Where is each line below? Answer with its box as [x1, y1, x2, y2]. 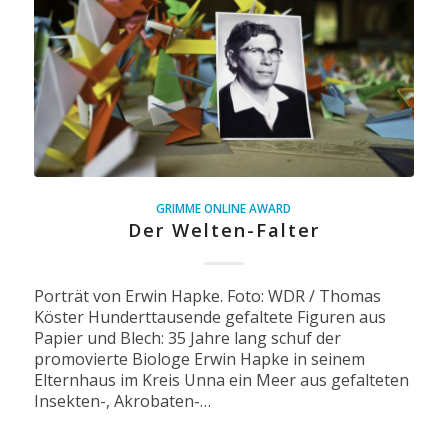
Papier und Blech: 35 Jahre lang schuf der [33, 326, 341, 349]
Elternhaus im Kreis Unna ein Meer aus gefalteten [33, 368, 409, 391]
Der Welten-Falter [127, 217, 320, 242]
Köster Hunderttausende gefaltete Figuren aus [33, 305, 386, 328]
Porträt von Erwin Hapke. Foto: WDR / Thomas [33, 284, 381, 307]
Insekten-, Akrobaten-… [33, 389, 211, 412]
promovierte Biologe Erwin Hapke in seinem [33, 347, 365, 370]
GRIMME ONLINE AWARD [156, 199, 292, 216]
